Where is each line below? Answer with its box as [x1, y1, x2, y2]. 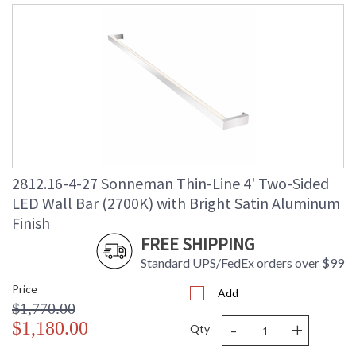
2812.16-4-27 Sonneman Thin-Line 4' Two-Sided [12, 173, 329, 194]
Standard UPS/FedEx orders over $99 [141, 255, 344, 271]
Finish [12, 213, 50, 234]
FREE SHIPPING [141, 233, 254, 256]
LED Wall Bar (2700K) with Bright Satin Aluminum [12, 193, 340, 214]
